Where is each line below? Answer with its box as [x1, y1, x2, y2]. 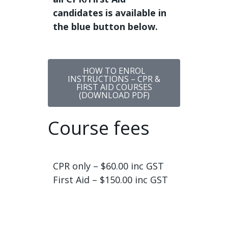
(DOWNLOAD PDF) [78, 89, 150, 101]
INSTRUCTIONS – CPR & [68, 73, 160, 84]
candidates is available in [53, 6, 166, 19]
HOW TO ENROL [82, 65, 146, 76]
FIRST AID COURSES [76, 81, 152, 93]
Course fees [48, 115, 150, 140]
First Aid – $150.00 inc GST [53, 173, 168, 186]
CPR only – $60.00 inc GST [53, 159, 164, 172]
